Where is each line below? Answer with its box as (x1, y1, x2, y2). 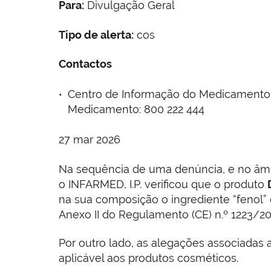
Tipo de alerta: (59, 28, 134, 41)
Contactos (59, 57, 112, 71)
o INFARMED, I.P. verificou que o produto (59, 178, 267, 191)
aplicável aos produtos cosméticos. (59, 252, 238, 265)
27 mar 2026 (59, 133, 120, 146)
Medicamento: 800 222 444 (68, 103, 204, 116)
